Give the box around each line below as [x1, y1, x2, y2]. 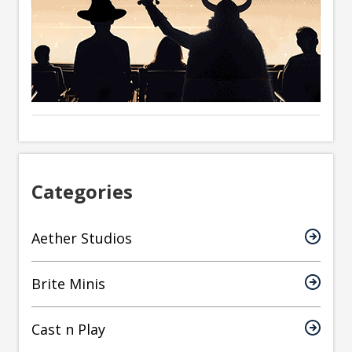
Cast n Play [31, 320, 105, 339]
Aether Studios [31, 229, 132, 248]
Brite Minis [31, 274, 105, 294]
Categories [31, 178, 133, 205]
